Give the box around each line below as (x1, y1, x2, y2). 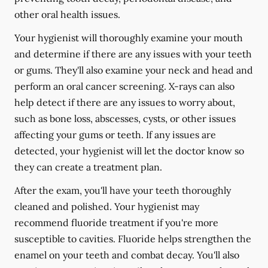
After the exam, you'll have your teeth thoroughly (14, 184, 231, 196)
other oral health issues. (14, 8, 120, 20)
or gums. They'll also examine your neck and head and (14, 63, 253, 76)
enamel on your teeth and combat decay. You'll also (14, 248, 239, 261)
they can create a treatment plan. (14, 160, 162, 173)
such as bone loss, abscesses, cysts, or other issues (14, 112, 236, 124)
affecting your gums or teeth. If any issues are (14, 128, 216, 141)
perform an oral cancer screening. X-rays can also (14, 80, 234, 92)
